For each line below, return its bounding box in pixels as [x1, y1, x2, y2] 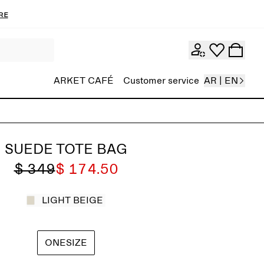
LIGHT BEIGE [42, 196, 103, 205]
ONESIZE [45, 238, 87, 247]
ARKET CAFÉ [54, 76, 114, 85]
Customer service [123, 76, 199, 85]
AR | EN [204, 76, 238, 85]
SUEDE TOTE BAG [5, 143, 127, 157]
